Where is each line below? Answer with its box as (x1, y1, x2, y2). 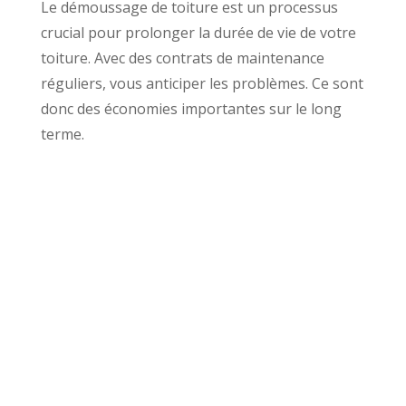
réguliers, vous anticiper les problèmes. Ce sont (40, 72, 363, 93)
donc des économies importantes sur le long (40, 98, 342, 119)
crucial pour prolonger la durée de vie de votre (40, 22, 356, 43)
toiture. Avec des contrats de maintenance (40, 47, 324, 68)
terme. (40, 123, 84, 144)
